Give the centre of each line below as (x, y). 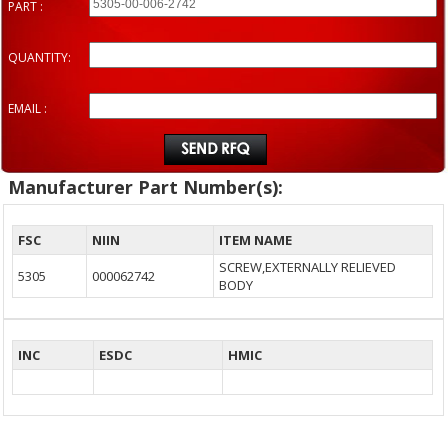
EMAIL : (27, 109)
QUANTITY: (39, 58)
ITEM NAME (256, 240)
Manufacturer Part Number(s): (145, 187)
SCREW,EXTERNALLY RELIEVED (308, 267)
